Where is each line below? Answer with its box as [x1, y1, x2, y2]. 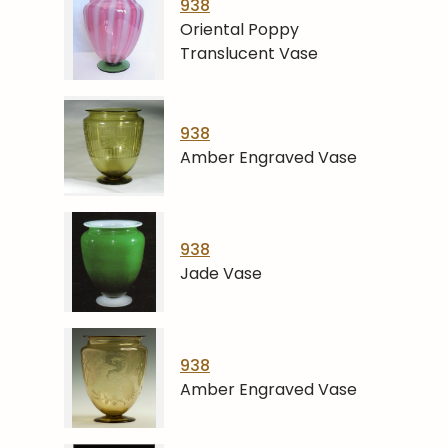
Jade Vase [180, 262, 262, 286]
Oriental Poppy [180, 18, 299, 42]
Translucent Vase [180, 42, 318, 66]
